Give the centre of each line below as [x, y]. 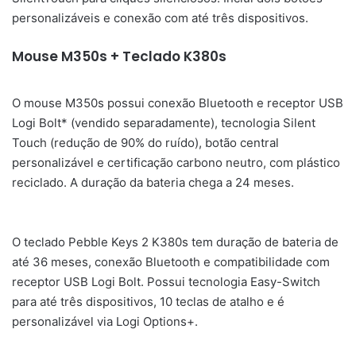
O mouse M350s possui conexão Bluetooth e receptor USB [178, 103]
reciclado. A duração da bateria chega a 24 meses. [153, 182]
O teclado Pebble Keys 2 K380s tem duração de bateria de [175, 242]
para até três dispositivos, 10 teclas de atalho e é [148, 301]
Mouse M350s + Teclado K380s [119, 57]
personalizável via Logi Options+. [105, 321]
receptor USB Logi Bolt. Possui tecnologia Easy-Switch [166, 281]
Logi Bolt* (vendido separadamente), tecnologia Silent [164, 122]
